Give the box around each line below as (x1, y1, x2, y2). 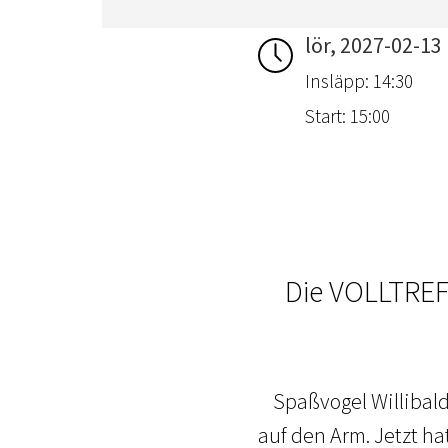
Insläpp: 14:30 (305, 69, 414, 94)
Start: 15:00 (305, 104, 391, 129)
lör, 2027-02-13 (305, 31, 443, 60)
